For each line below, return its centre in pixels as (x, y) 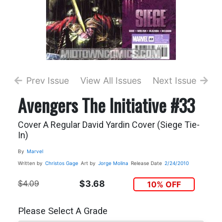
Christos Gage (61, 163)
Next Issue (174, 80)
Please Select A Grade (62, 211)
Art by (88, 163)
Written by (30, 163)
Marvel (35, 151)
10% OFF (164, 184)
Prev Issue (47, 80)
